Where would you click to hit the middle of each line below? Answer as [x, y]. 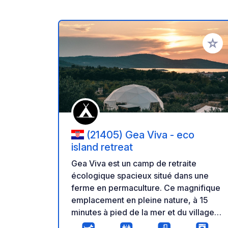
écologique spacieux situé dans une [140, 176]
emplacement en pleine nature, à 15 [140, 200]
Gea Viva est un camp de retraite [134, 164]
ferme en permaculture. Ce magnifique [146, 188]
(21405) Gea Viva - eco [140, 135]
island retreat [102, 147]
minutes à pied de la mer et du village [143, 212]
